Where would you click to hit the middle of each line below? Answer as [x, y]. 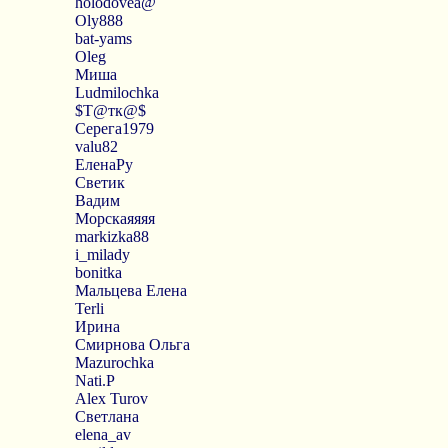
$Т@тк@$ [110, 110]
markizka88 [111, 236]
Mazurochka [114, 362]
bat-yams [103, 38]
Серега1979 [114, 128]
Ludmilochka [116, 92]
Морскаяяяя [114, 218]
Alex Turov [111, 398]
